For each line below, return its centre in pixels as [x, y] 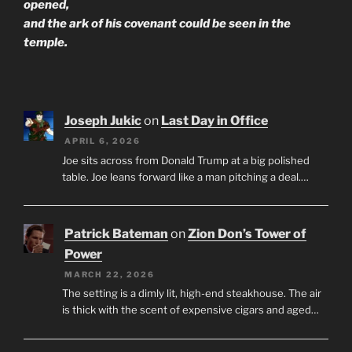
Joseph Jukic [103, 121]
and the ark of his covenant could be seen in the [157, 24]
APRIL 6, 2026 [103, 141]
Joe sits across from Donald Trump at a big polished [185, 160]
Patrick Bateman [116, 233]
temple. [46, 43]
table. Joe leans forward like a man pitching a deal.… [185, 176]
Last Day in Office [214, 121]
